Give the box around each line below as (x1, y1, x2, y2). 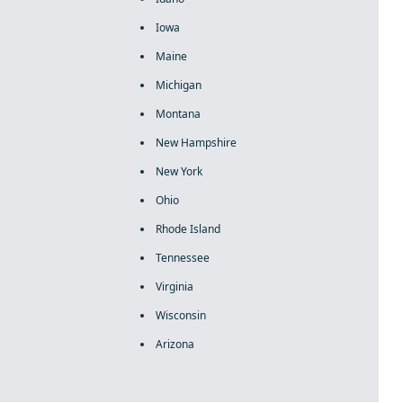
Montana (155, 106, 201, 121)
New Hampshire (155, 135, 237, 150)
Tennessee (155, 250, 210, 265)
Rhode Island (155, 221, 220, 237)
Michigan (155, 77, 201, 93)
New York (155, 164, 202, 179)
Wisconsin (155, 308, 206, 323)
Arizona (155, 336, 194, 352)
